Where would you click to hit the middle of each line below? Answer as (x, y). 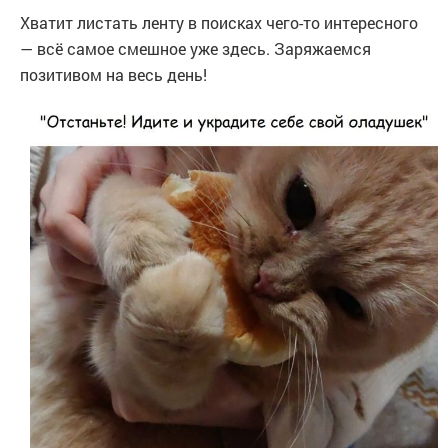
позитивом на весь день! (113, 74)
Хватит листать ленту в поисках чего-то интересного (219, 22)
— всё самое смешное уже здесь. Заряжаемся (195, 48)
